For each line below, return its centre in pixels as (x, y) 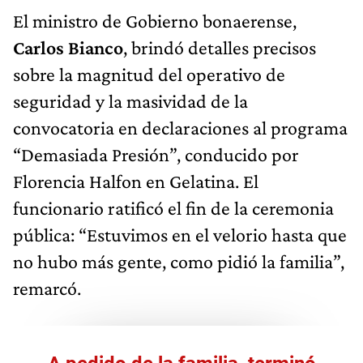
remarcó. (47, 288)
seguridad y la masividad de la (130, 100)
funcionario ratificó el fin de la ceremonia (173, 207)
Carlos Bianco (68, 47)
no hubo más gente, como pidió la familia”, (179, 261)
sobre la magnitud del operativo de (149, 74)
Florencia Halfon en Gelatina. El (136, 181)
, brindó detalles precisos (220, 47)
